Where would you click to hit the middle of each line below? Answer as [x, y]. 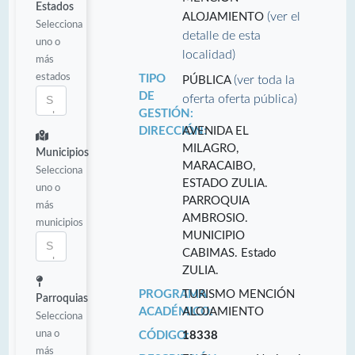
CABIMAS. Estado [230, 253]
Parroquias [62, 298]
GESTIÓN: [166, 113]
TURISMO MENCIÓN [239, 294]
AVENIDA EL [216, 131]
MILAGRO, [211, 148]
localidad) [209, 54]
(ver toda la [265, 80]
